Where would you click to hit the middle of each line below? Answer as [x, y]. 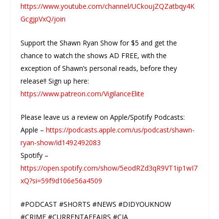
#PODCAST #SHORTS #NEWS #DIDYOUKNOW [96, 204]
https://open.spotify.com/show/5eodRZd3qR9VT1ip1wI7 [109, 168]
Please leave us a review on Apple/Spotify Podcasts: [103, 117]
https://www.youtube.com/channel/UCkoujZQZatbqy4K [108, 6]
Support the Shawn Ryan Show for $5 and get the [99, 43]
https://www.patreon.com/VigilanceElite [83, 93]
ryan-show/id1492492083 [61, 143]
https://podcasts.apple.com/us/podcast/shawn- [120, 130]
